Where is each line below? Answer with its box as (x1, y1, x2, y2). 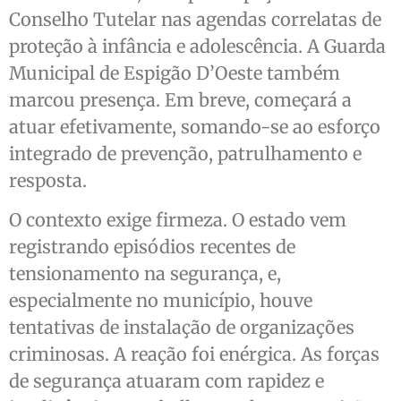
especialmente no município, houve (9, 288, 312, 311)
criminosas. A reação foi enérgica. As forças (9, 342, 380, 365)
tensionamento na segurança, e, (9, 261, 281, 285)
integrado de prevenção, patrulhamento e (9, 141, 362, 165)
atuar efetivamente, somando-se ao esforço (9, 115, 380, 138)
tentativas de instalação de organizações (9, 315, 354, 338)
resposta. (9, 168, 87, 192)
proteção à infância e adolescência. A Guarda (9, 34, 386, 57)
